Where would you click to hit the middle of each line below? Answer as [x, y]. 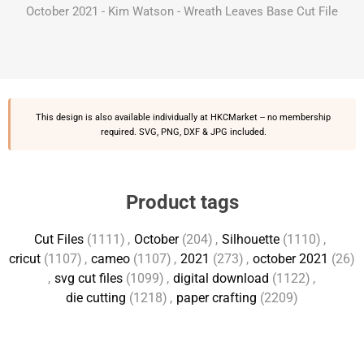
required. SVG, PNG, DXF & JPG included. [183, 132]
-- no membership [294, 117]
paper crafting [217, 298]
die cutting [96, 298]
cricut [25, 259]
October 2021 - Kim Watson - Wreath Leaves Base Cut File [182, 11]
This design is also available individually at [123, 117]
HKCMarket [234, 117]
